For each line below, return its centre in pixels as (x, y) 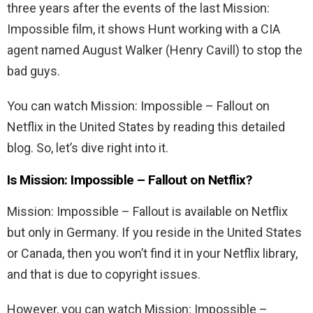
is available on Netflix (230, 212)
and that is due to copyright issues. (104, 275)
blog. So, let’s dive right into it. (88, 148)
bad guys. (34, 71)
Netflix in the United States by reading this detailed (146, 127)
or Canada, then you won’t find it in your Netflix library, (152, 254)
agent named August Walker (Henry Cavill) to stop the (155, 50)
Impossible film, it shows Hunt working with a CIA (144, 29)
